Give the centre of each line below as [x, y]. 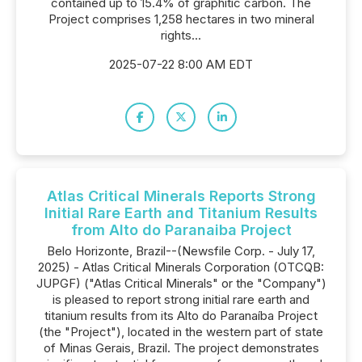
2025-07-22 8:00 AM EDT [181, 64]
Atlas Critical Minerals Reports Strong [181, 196]
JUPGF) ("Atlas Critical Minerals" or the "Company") [181, 283]
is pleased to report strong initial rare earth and [181, 299]
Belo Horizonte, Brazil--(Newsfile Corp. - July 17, [181, 251]
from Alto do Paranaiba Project [181, 230]
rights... [181, 35]
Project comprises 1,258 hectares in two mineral [181, 19]
